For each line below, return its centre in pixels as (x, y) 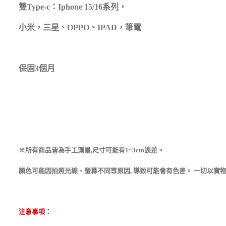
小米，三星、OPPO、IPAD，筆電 (80, 27)
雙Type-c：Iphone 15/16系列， (73, 7)
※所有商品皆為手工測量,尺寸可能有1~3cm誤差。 (91, 150)
